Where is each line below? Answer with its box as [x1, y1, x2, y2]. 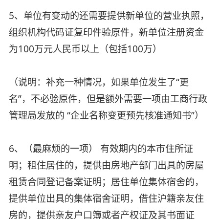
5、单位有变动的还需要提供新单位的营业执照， [8, 9, 209, 22]
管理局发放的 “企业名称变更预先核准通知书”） [8, 109, 204, 122]
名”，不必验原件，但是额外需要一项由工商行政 [8, 92, 207, 105]
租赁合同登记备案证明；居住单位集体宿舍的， [8, 175, 204, 188]
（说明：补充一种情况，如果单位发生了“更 [8, 75, 189, 88]
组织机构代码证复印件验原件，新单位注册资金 [8, 25, 204, 39]
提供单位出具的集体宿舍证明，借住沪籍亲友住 [8, 192, 204, 205]
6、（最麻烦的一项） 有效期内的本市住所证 [8, 142, 193, 155]
